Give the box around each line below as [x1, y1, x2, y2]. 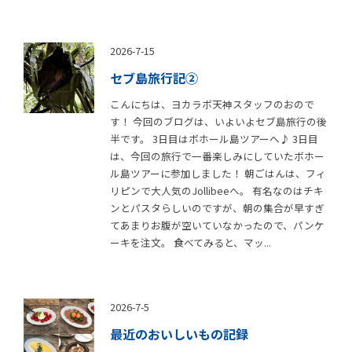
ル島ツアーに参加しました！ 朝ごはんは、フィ [110, 165, 326, 181]
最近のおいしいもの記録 [110, 324, 248, 343]
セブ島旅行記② [110, 68, 198, 87]
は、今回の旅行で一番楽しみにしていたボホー [110, 148, 324, 163]
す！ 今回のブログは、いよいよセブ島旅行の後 [110, 113, 327, 129]
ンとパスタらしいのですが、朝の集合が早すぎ [110, 200, 324, 215]
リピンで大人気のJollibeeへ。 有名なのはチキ [110, 182, 324, 198]
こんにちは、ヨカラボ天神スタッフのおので [110, 96, 314, 112]
